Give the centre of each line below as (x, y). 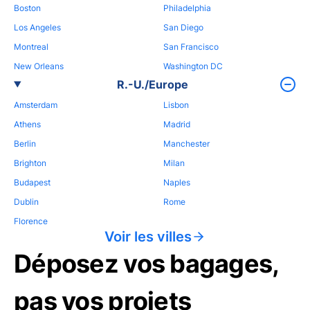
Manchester (186, 144)
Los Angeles (37, 27)
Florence (31, 221)
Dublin (26, 202)
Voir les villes (148, 237)
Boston (27, 8)
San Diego (183, 27)
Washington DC (193, 66)
